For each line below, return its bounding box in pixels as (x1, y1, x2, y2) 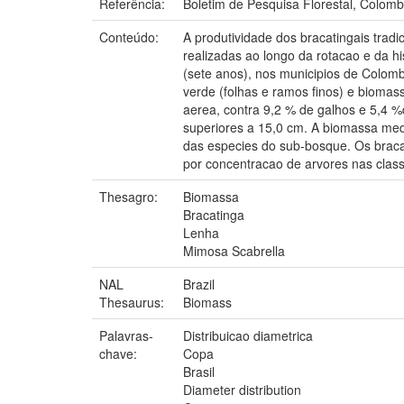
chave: (99, 344, 141, 363)
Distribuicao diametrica (183, 326, 313, 344)
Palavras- (99, 326, 153, 344)
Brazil (183, 274, 215, 293)
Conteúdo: (99, 27, 162, 46)
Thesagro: (99, 187, 161, 206)
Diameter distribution (183, 380, 301, 399)
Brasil (183, 362, 215, 381)
